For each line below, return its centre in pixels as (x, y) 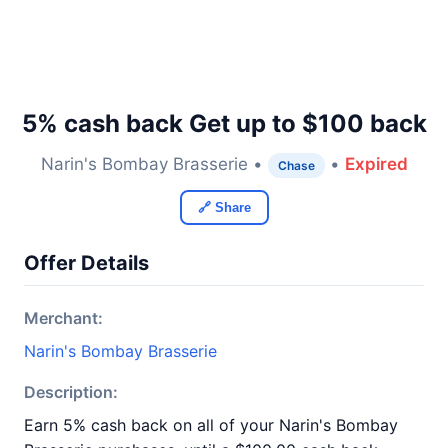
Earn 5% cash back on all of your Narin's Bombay (211, 425)
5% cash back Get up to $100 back (224, 123)
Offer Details (86, 263)
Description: (71, 392)
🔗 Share (224, 207)
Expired (376, 164)
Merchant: (63, 318)
